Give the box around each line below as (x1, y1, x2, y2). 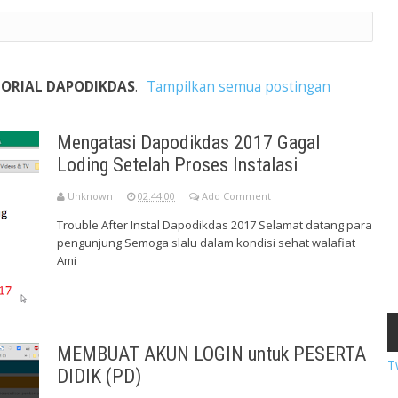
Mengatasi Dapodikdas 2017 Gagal (57, 131, 320, 155)
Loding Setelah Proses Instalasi (57, 154, 298, 177)
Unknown (68, 189, 113, 203)
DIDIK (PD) (57, 365, 141, 388)
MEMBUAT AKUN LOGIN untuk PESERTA (57, 343, 366, 366)
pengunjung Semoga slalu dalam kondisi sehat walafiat (57, 235, 355, 251)
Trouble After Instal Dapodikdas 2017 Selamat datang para (57, 217, 372, 234)
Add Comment (202, 189, 271, 203)
